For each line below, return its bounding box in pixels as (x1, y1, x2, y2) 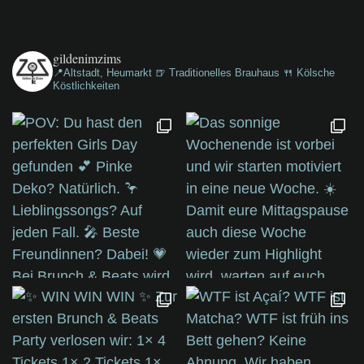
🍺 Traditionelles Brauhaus (155, 67, 279, 80)
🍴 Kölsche (279, 67, 335, 80)
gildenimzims (53, 50, 121, 67)
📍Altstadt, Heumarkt (53, 67, 155, 80)
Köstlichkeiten (53, 80, 119, 93)
